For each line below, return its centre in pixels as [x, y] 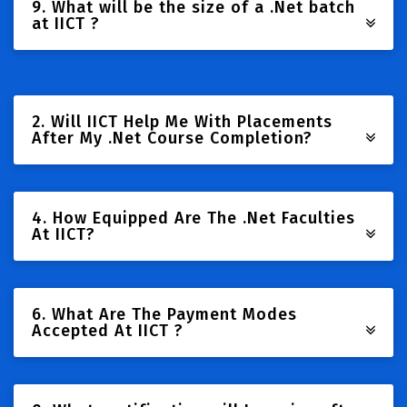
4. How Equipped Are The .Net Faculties [194, 218]
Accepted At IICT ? [108, 331]
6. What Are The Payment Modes [164, 314]
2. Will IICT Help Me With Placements [182, 122]
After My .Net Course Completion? [172, 138]
